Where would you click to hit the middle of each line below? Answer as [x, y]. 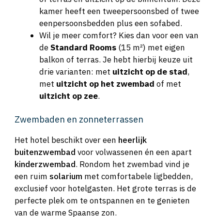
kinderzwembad [45, 164]
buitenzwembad [45, 152]
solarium [66, 177]
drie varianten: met [76, 71]
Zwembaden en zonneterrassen [79, 120]
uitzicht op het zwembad [105, 84]
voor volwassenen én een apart [134, 152]
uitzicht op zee [69, 96]
